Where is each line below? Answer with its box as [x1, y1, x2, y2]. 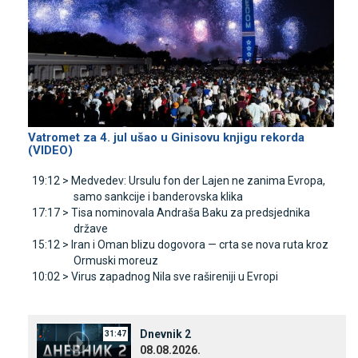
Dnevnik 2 [140, 327, 191, 340]
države [74, 221, 108, 235]
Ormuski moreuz [74, 253, 158, 267]
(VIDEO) [28, 142, 73, 157]
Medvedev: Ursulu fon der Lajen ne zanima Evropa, [71, 173, 325, 187]
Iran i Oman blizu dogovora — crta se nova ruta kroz [71, 237, 328, 251]
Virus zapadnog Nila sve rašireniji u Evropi [71, 269, 278, 283]
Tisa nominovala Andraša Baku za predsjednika [71, 205, 310, 219]
